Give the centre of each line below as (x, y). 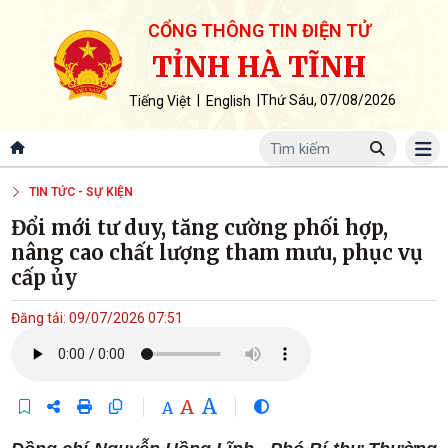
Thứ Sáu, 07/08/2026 (327, 100)
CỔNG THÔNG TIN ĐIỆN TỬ (259, 30)
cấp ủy (44, 278)
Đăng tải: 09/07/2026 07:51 (97, 318)
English (228, 101)
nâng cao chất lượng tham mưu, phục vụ (217, 253)
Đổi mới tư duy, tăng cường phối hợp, (200, 228)
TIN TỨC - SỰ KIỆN (81, 191)
